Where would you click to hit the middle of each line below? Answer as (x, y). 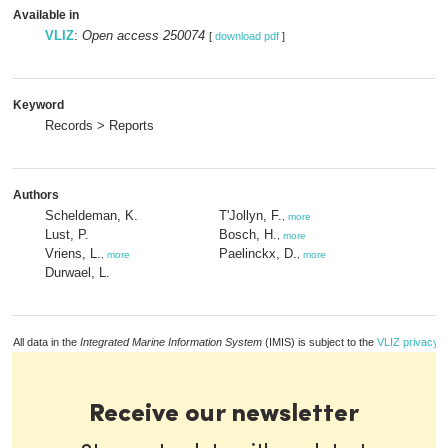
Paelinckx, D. (258, 253)
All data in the (46, 342)
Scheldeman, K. (91, 215)
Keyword (38, 105)
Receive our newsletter (224, 414)
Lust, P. (67, 234)
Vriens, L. (73, 253)
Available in (46, 15)
